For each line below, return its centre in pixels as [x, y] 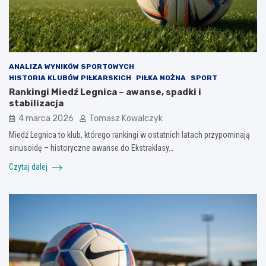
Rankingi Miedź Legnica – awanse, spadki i [105, 92]
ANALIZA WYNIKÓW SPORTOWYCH [72, 66]
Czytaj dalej [29, 167]
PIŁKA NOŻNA [161, 77]
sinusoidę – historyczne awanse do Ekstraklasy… [91, 148]
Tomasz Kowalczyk [126, 118]
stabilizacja [36, 103]
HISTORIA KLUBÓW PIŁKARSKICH [70, 77]
